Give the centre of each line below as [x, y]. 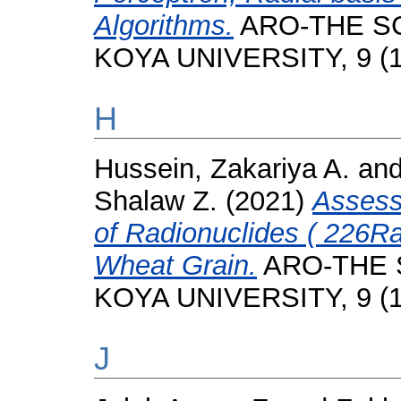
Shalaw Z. [156, 201]
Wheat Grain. [175, 265]
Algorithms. [164, 26]
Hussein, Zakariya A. [222, 169]
